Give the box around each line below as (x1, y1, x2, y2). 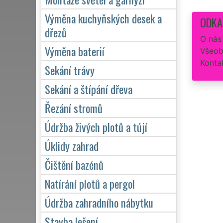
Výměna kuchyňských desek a (45, 9, 162, 26)
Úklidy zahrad (45, 137, 99, 154)
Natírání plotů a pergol (45, 175, 135, 192)
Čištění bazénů (45, 156, 104, 173)
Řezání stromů (45, 99, 103, 116)
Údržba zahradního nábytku (45, 194, 153, 211)
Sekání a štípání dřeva (45, 80, 132, 97)
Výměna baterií (45, 42, 105, 59)
